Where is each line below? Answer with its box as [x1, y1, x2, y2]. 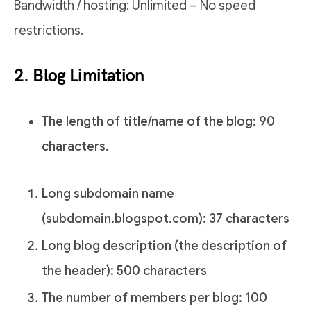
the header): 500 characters [42, 262, 207, 278]
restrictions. [14, 22, 83, 38]
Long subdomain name [42, 185, 174, 201]
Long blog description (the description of [42, 237, 287, 253]
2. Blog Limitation [14, 65, 144, 86]
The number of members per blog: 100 [42, 290, 267, 306]
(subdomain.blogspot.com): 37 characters [42, 210, 289, 226]
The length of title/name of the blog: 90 [42, 113, 275, 129]
